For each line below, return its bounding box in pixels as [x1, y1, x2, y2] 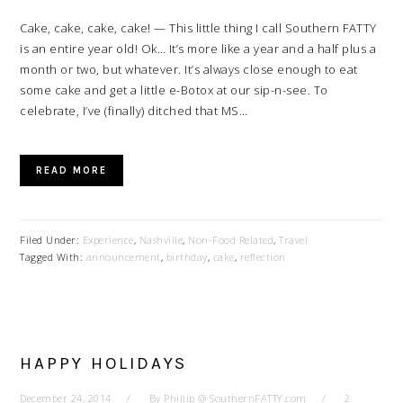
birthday [166, 250, 208, 264]
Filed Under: [20, 233, 83, 246]
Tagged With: [20, 250, 86, 264]
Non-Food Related [188, 233, 274, 246]
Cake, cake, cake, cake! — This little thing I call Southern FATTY [20, 20, 377, 36]
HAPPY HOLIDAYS [20, 354, 188, 373]
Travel [279, 233, 309, 246]
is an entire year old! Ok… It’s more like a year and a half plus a [20, 40, 377, 57]
